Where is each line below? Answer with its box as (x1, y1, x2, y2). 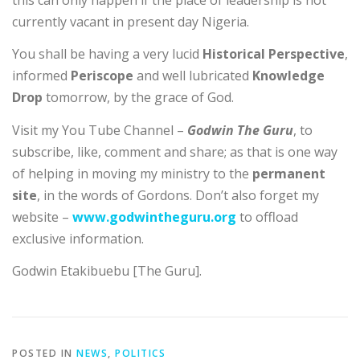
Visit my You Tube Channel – (12, 121, 187, 139)
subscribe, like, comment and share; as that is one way (12, 142, 337, 161)
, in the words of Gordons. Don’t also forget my (37, 186, 319, 204)
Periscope (71, 67, 133, 85)
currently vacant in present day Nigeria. (12, 13, 249, 31)
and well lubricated (133, 67, 252, 85)
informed (12, 67, 71, 85)
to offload (236, 207, 298, 226)
